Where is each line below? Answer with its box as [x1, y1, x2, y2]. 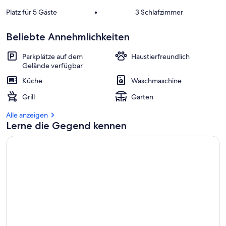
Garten [131, 92, 153, 101]
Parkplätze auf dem [22, 52, 83, 61]
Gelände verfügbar [22, 61, 83, 70]
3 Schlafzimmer [135, 8, 183, 17]
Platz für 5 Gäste [6, 8, 57, 17]
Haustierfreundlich [131, 52, 190, 61]
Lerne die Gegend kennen [6, 120, 127, 132]
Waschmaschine [131, 76, 182, 85]
